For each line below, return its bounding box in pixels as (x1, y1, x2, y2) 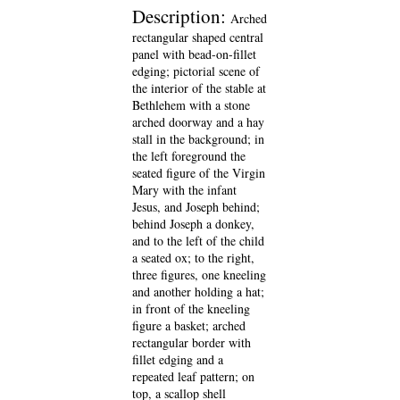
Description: (132, 4, 230, 29)
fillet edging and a (132, 351, 223, 368)
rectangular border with (132, 334, 251, 351)
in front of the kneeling (132, 300, 250, 317)
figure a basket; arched (132, 317, 246, 334)
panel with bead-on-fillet (132, 46, 256, 62)
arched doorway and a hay (132, 113, 264, 130)
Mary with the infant (132, 181, 237, 198)
